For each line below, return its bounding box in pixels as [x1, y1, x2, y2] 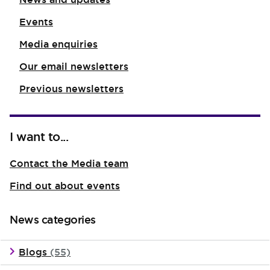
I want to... [10, 129, 68, 145]
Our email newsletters [19, 60, 128, 73]
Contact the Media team [10, 157, 128, 170]
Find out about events [10, 180, 120, 192]
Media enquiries [19, 38, 98, 51]
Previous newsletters [19, 83, 124, 95]
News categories [10, 213, 96, 227]
